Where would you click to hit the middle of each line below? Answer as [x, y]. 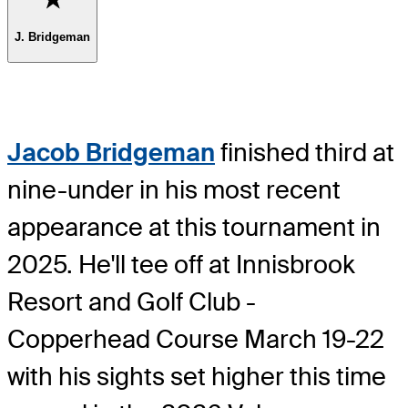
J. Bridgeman [52, 36]
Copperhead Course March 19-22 [196, 339]
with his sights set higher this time [197, 376]
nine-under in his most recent [174, 189]
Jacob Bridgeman [111, 152]
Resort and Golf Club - [132, 301]
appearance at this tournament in [194, 227]
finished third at [305, 152]
